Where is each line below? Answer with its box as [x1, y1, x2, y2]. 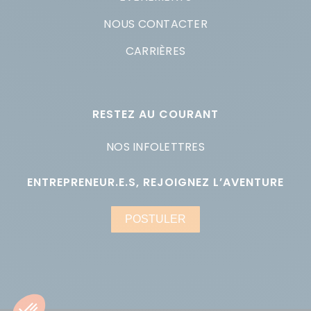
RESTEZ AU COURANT [92, 106, 219, 122]
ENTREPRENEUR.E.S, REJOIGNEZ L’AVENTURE [27, 174, 284, 190]
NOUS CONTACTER [103, 15, 208, 32]
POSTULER [125, 212, 186, 225]
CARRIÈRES [125, 42, 186, 59]
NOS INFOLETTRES [106, 138, 205, 155]
